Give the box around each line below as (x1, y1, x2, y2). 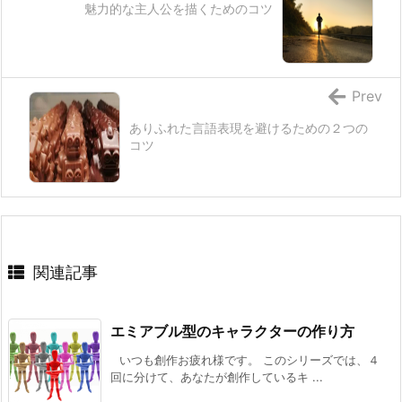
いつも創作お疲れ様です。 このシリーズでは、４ (119, 353, 380, 368)
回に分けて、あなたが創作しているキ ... (110, 370, 323, 385)
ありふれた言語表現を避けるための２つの (129, 120, 368, 136)
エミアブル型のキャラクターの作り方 (110, 322, 354, 341)
